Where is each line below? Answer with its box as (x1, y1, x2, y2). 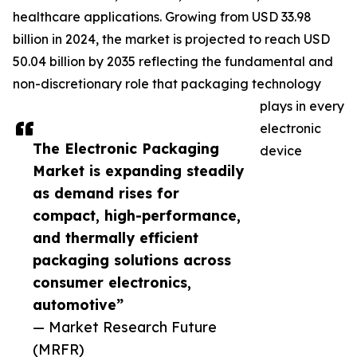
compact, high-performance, (33, 206, 241, 225)
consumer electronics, (33, 273, 191, 292)
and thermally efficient (33, 229, 198, 247)
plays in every (260, 98, 344, 115)
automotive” (33, 296, 124, 314)
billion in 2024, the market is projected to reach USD (13, 31, 330, 48)
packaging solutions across (33, 251, 231, 269)
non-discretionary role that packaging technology (13, 76, 321, 92)
